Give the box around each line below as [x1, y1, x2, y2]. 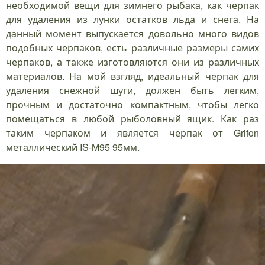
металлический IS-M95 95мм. [6, 140, 140, 154]
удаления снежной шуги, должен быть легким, [6, 83, 259, 98]
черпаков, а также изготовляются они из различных [6, 55, 259, 69]
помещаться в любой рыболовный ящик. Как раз [6, 112, 259, 126]
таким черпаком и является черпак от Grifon [6, 126, 259, 140]
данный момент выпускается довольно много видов [6, 27, 259, 41]
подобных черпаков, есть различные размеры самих [6, 41, 259, 55]
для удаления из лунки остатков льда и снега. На [6, 12, 259, 27]
